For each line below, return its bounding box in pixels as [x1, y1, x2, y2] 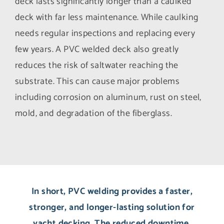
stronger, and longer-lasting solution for [29, 200, 195, 215]
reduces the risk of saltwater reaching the [15, 58, 178, 73]
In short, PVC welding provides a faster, [31, 184, 192, 199]
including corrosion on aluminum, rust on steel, [15, 90, 201, 105]
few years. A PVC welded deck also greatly [15, 42, 179, 57]
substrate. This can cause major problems [15, 74, 179, 89]
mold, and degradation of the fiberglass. [15, 106, 172, 121]
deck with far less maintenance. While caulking [15, 10, 198, 25]
